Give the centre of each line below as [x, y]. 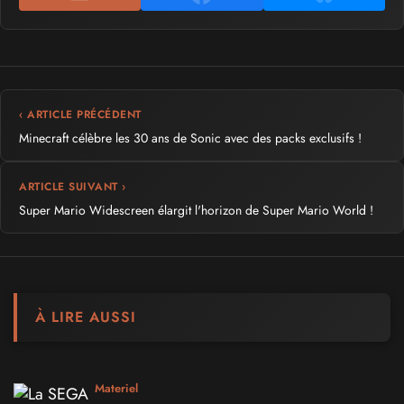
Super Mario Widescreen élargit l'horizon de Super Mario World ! [196, 210]
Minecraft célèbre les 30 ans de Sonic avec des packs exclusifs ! [190, 138]
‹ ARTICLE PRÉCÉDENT [80, 115]
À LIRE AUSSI [86, 317]
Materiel [116, 388]
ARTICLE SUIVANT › [73, 187]
